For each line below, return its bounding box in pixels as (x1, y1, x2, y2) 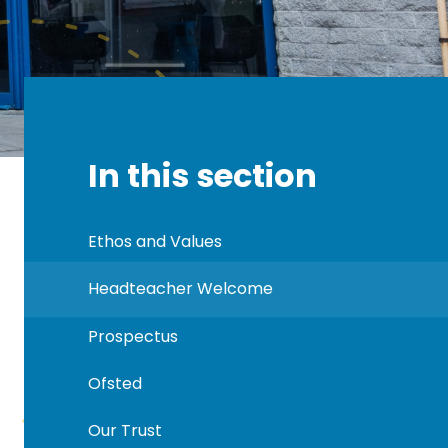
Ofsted (87, 371, 142, 395)
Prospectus (87, 324, 178, 348)
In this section (87, 152, 317, 198)
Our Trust (87, 418, 162, 442)
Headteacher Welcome (87, 277, 273, 301)
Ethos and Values (87, 230, 222, 254)
